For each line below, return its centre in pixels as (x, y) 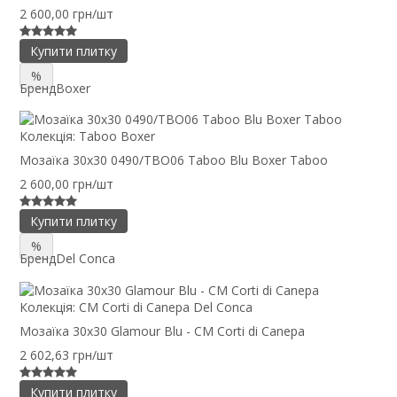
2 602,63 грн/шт (66, 355)
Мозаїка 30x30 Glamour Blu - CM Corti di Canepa (162, 331)
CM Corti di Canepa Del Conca (166, 307)
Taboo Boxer (117, 136)
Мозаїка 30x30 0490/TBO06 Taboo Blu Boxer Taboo (174, 160)
